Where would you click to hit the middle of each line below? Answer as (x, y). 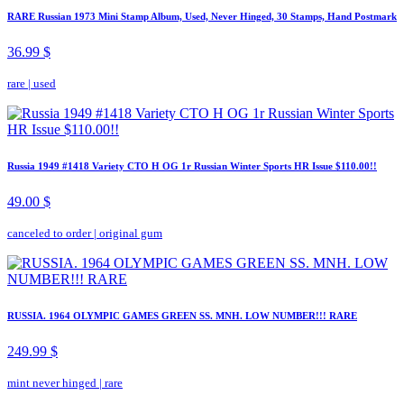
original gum (131, 234)
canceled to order (49, 234)
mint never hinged (52, 383)
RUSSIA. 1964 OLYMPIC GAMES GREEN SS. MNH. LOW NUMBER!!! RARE (182, 316)
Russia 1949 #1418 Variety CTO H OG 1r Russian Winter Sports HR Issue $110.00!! (192, 166)
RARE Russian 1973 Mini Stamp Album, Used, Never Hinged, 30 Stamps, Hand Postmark (202, 17)
